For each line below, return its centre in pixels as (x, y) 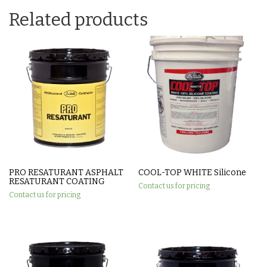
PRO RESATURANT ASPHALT (66, 172)
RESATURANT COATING (57, 181)
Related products (78, 20)
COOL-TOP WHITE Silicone (193, 172)
